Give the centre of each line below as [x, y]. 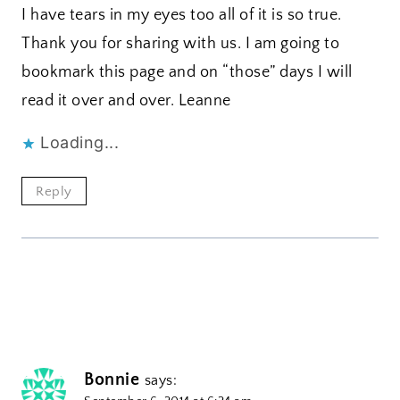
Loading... [79, 142]
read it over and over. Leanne [126, 100]
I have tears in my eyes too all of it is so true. [182, 15]
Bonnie [112, 380]
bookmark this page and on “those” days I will [187, 72]
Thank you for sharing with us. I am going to [180, 43]
